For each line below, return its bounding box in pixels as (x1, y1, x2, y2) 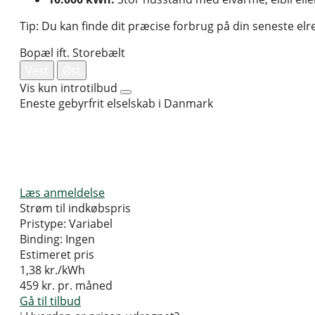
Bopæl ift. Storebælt (20, 45, 125, 61)
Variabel (69, 216, 112, 232)
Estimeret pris (20, 247, 94, 263)
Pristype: (20, 216, 66, 232)
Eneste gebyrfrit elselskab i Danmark (20, 96, 213, 112)
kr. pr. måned (39, 278, 112, 294)
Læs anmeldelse (20, 185, 105, 201)
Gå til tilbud (20, 293, 81, 309)
